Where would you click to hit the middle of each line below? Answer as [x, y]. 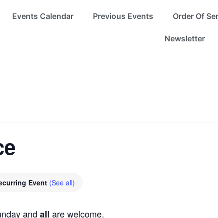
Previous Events [123, 16]
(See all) [62, 182]
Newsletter [184, 38]
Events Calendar [43, 16]
